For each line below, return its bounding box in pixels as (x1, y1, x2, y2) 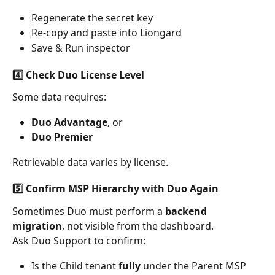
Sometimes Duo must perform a (12, 204, 165, 219)
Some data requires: (12, 90, 106, 104)
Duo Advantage (31, 115, 107, 129)
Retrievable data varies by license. (12, 155, 168, 169)
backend (165, 204, 209, 219)
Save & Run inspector (31, 41, 130, 55)
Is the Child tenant (31, 258, 118, 273)
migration (12, 219, 62, 233)
